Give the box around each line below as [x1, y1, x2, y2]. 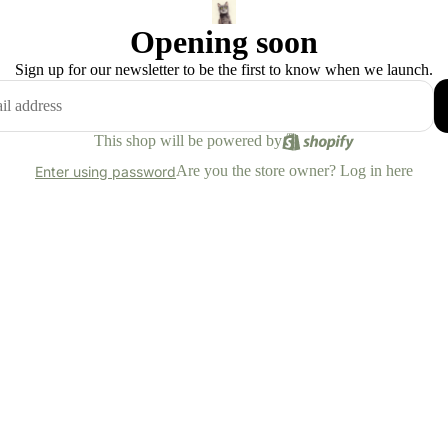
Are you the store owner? [176, 162, 340, 179]
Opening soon [130, 24, 318, 60]
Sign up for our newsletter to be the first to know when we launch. [15, 61, 433, 78]
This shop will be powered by [93, 132, 282, 149]
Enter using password [35, 162, 176, 180]
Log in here [340, 162, 413, 179]
